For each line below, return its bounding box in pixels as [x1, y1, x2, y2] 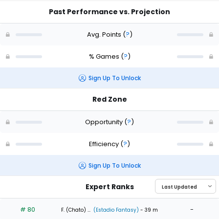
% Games [88, 51, 121, 61]
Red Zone [92, 94, 127, 105]
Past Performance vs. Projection [49, 7, 170, 17]
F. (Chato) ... [61, 206, 90, 214]
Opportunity [85, 117, 124, 127]
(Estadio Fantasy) [92, 206, 139, 214]
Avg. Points [87, 29, 123, 39]
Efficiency [89, 139, 120, 149]
